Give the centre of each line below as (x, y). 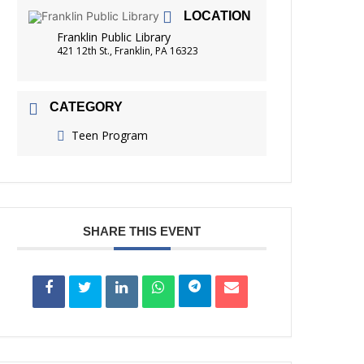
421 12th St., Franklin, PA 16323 (128, 50)
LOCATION (218, 15)
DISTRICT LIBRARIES (119, 61)
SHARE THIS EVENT (142, 231)
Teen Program (110, 135)
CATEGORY (87, 106)
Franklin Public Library (114, 37)
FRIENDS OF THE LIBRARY (135, 22)
